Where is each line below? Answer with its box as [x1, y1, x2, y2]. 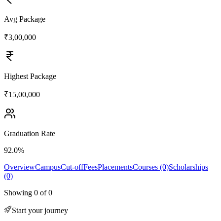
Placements [98, 162, 133, 171]
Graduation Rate [4, 129, 55, 138]
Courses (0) [133, 162, 169, 171]
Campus [35, 162, 61, 171]
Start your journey [12, 206, 68, 215]
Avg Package [4, 14, 45, 23]
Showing [4, 188, 34, 197]
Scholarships [169, 162, 208, 171]
